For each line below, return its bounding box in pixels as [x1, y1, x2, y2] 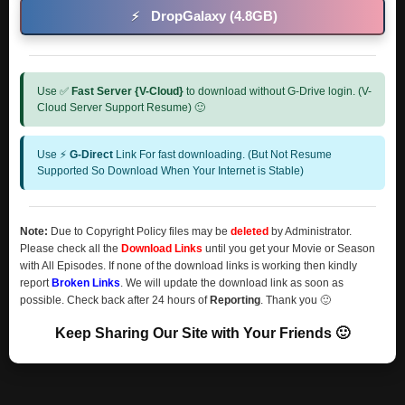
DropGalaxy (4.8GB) [151, 8, 278, 24]
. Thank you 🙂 [260, 294, 331, 306]
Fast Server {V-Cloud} [71, 85, 184, 98]
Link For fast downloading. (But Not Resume [113, 148, 332, 161]
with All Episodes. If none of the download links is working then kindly [20, 259, 357, 272]
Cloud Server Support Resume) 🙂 [37, 101, 205, 114]
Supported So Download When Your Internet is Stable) [37, 165, 304, 177]
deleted [231, 225, 268, 238]
